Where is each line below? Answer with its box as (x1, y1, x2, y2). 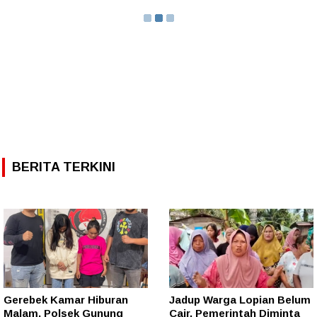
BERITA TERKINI (12, 160, 115, 175)
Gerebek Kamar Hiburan (4, 293, 128, 306)
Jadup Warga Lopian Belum (169, 293, 311, 306)
